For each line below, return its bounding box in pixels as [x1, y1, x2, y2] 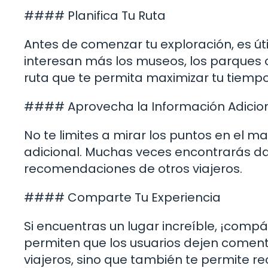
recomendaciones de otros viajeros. [24, 160, 242, 177]
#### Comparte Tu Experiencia [24, 188, 221, 206]
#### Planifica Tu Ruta [24, 7, 166, 24]
